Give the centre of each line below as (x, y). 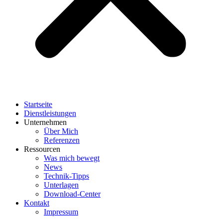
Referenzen (62, 140)
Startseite (38, 105)
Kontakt (37, 203)
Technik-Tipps (66, 176)
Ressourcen (42, 149)
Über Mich (61, 131)
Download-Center (72, 194)
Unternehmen (45, 122)
